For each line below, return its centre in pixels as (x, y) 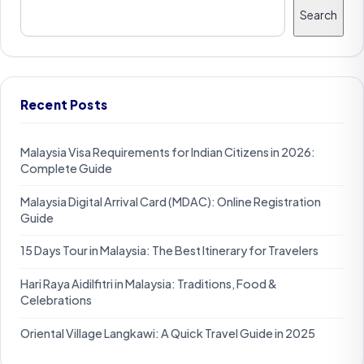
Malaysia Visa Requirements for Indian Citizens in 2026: (168, 152)
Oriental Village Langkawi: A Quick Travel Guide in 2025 (168, 334)
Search (318, 15)
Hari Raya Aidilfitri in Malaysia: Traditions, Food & (149, 284)
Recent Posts (64, 104)
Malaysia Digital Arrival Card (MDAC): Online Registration (171, 201)
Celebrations (56, 300)
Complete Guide (66, 168)
